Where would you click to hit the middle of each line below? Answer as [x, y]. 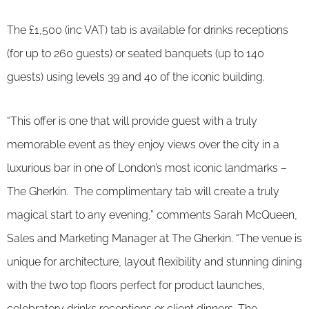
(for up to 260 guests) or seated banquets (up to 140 [136, 53]
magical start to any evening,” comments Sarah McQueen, [152, 215]
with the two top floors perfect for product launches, [136, 285]
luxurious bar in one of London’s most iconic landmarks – [147, 168]
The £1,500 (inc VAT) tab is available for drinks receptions [148, 30]
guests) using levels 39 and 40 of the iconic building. [136, 77]
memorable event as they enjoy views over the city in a [143, 144]
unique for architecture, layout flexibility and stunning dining [154, 261]
